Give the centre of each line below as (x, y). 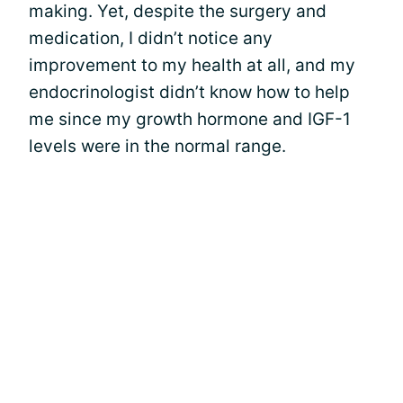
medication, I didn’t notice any (151, 38)
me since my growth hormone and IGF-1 (190, 119)
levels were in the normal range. (157, 146)
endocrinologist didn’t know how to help (189, 92)
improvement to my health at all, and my (192, 65)
